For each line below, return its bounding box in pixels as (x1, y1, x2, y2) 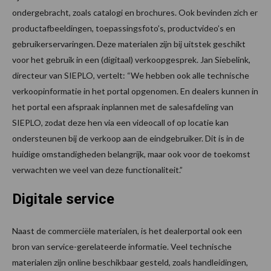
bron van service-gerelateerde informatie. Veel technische (12, 241, 232, 252)
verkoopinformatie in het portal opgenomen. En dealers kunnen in (12, 85, 258, 96)
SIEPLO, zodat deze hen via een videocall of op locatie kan (12, 117, 229, 128)
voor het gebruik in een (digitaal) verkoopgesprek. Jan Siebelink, (12, 54, 250, 65)
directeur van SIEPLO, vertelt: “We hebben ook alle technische (12, 70, 249, 80)
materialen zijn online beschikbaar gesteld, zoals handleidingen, (12, 256, 248, 267)
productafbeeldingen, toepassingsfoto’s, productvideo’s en (12, 22, 235, 33)
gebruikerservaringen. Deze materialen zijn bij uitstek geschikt (12, 38, 246, 49)
